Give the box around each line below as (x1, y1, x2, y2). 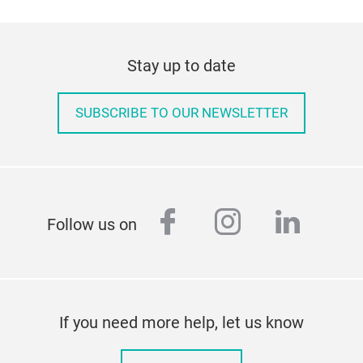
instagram (211, 205, 352, 241)
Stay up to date (127, 56, 236, 75)
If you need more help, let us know (59, 313, 304, 332)
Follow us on (47, 215, 137, 234)
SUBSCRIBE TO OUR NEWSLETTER (75, 105, 288, 121)
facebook (151, 205, 281, 241)
